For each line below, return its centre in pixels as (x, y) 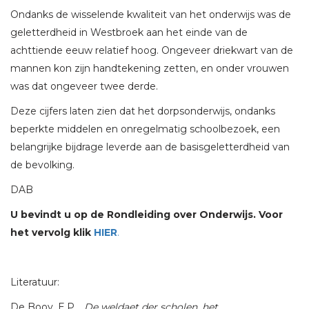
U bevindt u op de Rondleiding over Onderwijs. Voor (147, 215)
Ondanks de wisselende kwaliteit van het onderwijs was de (151, 15)
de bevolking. (42, 165)
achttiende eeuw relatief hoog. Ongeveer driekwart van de (152, 51)
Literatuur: (35, 282)
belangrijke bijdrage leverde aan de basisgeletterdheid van (150, 147)
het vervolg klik (51, 233)
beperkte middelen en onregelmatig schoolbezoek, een (145, 129)
